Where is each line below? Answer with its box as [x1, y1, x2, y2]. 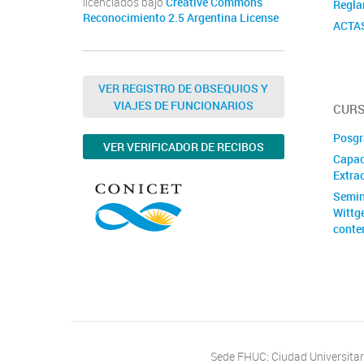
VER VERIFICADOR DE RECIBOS [102, 138, 264, 154]
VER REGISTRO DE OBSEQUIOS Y [98, 80, 269, 96]
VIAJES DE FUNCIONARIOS [113, 97, 253, 113]
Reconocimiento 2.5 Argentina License [83, 10, 279, 25]
